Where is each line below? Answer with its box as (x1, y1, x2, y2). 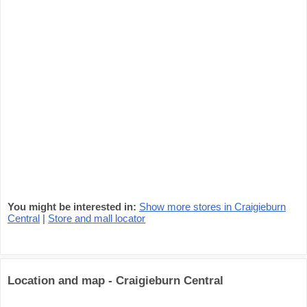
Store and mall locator (48, 212, 145, 224)
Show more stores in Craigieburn (139, 201, 286, 212)
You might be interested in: (8, 201, 136, 212)
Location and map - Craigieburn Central (8, 274, 223, 287)
